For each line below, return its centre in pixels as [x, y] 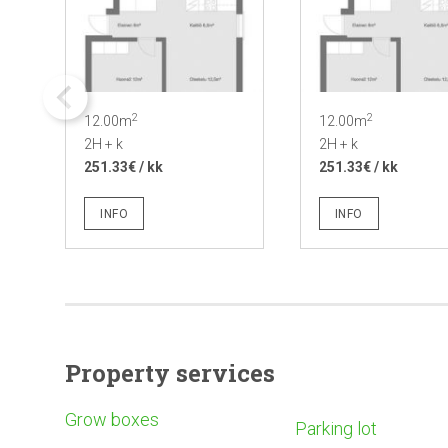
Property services [170, 372]
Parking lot [335, 428]
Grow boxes [112, 419]
